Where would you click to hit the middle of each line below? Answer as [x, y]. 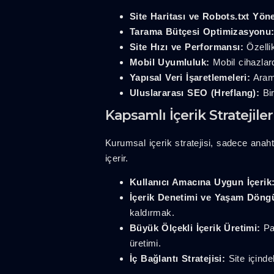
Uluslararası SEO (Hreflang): [195, 92]
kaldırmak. [152, 213]
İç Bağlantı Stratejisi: [178, 259]
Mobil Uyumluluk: [170, 62]
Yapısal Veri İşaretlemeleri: [190, 77]
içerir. [117, 158]
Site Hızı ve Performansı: [187, 46]
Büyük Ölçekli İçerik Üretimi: [195, 228]
